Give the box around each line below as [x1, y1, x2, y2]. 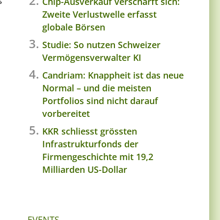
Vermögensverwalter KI [42, 51, 141, 63]
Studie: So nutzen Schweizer [42, 38, 161, 51]
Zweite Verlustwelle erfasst [42, 8, 157, 20]
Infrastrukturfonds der [42, 137, 138, 150]
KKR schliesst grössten [42, 125, 137, 137]
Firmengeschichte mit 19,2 [42, 150, 153, 163]
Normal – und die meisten [42, 82, 151, 94]
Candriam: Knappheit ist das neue [42, 69, 184, 81]
